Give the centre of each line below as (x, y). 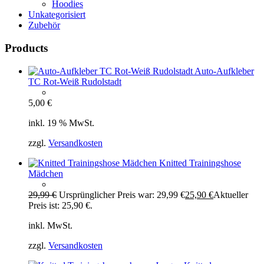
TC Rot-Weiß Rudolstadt (75, 81)
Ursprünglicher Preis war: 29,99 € (122, 194)
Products (26, 48)
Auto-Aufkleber (224, 71)
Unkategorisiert (57, 15)
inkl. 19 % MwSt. (61, 123)
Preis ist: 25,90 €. (60, 205)
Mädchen (46, 173)
